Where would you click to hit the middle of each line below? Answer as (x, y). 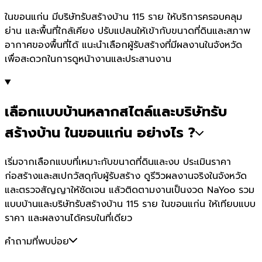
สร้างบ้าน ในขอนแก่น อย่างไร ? (100, 132)
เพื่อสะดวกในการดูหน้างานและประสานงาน (88, 59)
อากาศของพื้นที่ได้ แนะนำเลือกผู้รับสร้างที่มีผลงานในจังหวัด (123, 45)
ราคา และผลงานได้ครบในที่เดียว (68, 218)
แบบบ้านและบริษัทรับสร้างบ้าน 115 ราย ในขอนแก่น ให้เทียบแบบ (130, 204)
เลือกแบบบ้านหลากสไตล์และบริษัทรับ (116, 111)
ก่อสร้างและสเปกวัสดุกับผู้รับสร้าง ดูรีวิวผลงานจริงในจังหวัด (126, 176)
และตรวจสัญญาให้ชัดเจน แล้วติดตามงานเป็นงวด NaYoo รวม (130, 190)
